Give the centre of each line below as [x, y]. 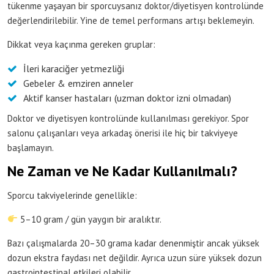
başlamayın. [31, 147]
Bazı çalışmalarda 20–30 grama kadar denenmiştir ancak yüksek [133, 243]
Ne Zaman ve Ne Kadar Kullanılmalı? [122, 171]
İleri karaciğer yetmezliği [74, 68]
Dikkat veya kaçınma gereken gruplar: [81, 44]
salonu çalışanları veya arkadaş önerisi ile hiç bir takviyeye [123, 133]
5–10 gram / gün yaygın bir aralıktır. [90, 219]
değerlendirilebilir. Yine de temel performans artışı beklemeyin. [131, 20]
